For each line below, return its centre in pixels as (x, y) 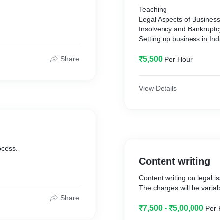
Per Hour (179, 59)
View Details (158, 88)
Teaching (153, 9)
